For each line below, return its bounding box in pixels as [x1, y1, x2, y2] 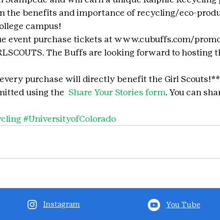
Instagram [43, 200, 80, 209]
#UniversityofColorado [23, 113, 116, 124]
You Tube [166, 200, 200, 209]
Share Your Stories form [66, 87, 165, 98]
